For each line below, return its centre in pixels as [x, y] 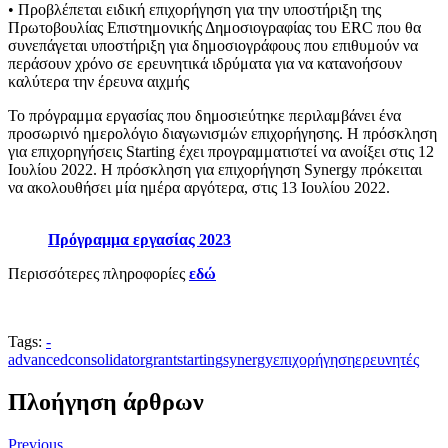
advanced [38, 359]
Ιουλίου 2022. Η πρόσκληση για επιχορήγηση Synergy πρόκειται [215, 169]
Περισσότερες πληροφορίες [98, 273]
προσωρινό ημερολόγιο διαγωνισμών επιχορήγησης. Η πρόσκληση [222, 133]
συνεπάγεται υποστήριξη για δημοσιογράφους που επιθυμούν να [213, 45]
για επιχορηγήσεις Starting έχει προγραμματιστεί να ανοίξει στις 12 [221, 151]
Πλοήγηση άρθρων [106, 401]
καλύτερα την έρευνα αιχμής [98, 81]
